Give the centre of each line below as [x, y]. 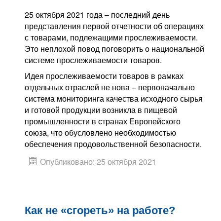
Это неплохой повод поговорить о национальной [114, 48]
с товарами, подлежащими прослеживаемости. [111, 37]
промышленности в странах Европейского [103, 121]
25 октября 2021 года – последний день [97, 14]
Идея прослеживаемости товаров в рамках [104, 75]
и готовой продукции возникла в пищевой [101, 110]
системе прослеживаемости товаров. [93, 60]
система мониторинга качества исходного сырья [114, 98]
